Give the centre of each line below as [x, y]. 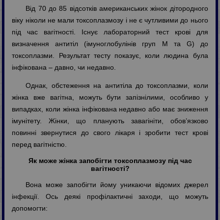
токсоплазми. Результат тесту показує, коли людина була [110, 56]
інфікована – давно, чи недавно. [64, 68]
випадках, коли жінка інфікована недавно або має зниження [110, 109]
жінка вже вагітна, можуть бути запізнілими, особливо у [110, 97]
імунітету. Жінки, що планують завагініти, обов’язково [110, 121]
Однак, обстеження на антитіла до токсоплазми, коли [117, 86]
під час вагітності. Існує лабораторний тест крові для [110, 32]
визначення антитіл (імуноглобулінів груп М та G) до [110, 44]
